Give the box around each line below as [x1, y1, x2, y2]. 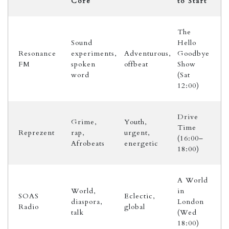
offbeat [124, 59, 148, 69]
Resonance [18, 49, 56, 58]
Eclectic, [124, 191, 155, 201]
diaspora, [71, 197, 103, 207]
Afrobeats [71, 139, 105, 148]
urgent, [124, 128, 150, 138]
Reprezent [18, 128, 55, 138]
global [124, 202, 145, 212]
